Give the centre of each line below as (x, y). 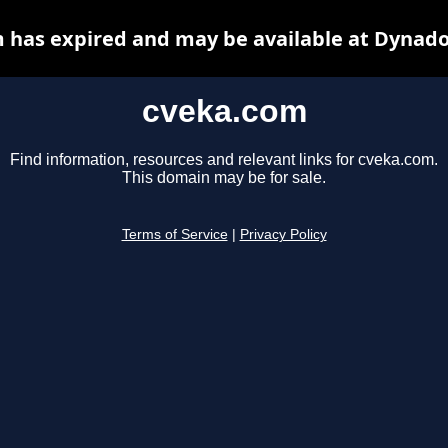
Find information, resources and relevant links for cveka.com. (224, 160)
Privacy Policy (283, 235)
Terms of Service (174, 235)
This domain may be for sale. (224, 178)
